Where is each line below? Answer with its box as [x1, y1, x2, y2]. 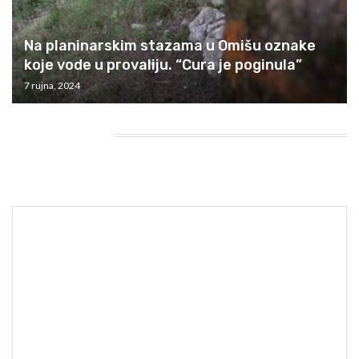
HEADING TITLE [12, 127, 99, 141]
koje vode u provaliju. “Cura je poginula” [24, 55, 302, 74]
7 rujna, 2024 [24, 79, 80, 91]
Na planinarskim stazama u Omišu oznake [24, 36, 316, 54]
